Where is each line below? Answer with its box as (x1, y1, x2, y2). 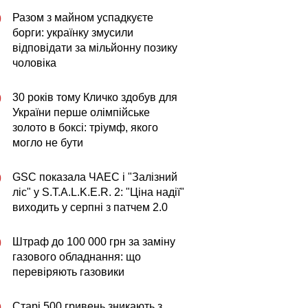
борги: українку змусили (12, 27, 133, 38)
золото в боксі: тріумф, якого (12, 122, 158, 133)
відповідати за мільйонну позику (12, 42, 177, 54)
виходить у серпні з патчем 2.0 (12, 201, 168, 213)
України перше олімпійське (12, 107, 150, 118)
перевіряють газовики (12, 266, 124, 278)
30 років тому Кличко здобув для (12, 91, 177, 103)
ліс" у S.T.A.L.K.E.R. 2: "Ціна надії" (12, 186, 184, 198)
